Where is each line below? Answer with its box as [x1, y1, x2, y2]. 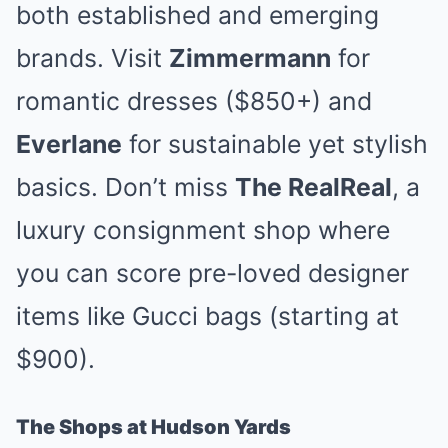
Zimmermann [169, 43, 331, 73]
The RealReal [235, 172, 392, 202]
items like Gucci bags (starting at [16, 301, 399, 331]
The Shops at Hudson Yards [16, 415, 291, 439]
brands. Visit [16, 43, 169, 73]
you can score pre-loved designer [16, 258, 409, 288]
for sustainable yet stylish [122, 129, 428, 159]
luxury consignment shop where [16, 215, 390, 245]
